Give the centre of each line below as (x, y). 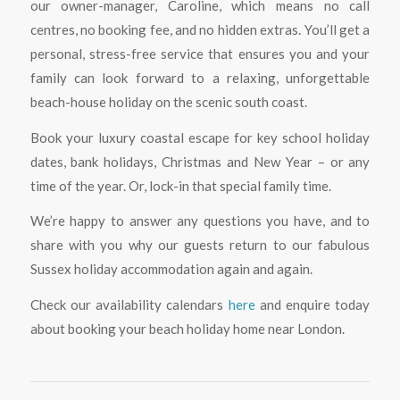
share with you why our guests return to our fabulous (200, 245)
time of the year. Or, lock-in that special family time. (180, 185)
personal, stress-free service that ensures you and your (200, 53)
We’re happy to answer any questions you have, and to (200, 221)
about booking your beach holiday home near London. (187, 329)
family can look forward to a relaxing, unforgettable (200, 77)
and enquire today (312, 305)
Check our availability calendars (129, 305)
